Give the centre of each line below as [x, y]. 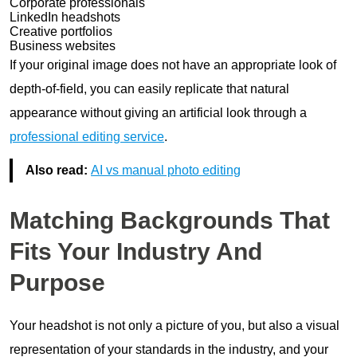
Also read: [58, 170]
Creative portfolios [61, 31]
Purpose [57, 282]
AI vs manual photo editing [166, 170]
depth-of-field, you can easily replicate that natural [149, 88]
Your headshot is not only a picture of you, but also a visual [175, 325]
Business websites [64, 45]
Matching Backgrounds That [170, 220]
